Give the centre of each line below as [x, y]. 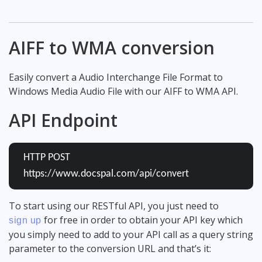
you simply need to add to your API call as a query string [131, 234]
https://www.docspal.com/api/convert [106, 174]
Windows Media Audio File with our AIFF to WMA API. [123, 91]
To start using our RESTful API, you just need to [114, 206]
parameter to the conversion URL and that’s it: [110, 248]
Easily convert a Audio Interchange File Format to [116, 77]
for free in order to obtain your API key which [142, 220]
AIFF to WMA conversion [112, 47]
